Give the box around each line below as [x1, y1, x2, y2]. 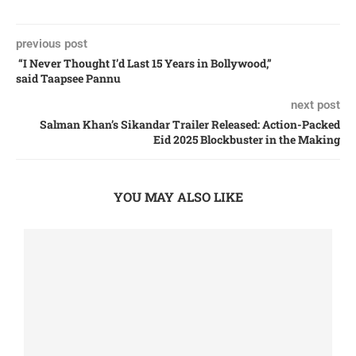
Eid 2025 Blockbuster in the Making [153, 132, 340, 147]
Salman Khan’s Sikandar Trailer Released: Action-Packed [40, 117, 340, 132]
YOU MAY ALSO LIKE [113, 188, 243, 205]
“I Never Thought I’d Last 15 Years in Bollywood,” [16, 56, 274, 71]
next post [291, 98, 340, 112]
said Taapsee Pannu [16, 71, 121, 86]
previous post [16, 37, 87, 51]
